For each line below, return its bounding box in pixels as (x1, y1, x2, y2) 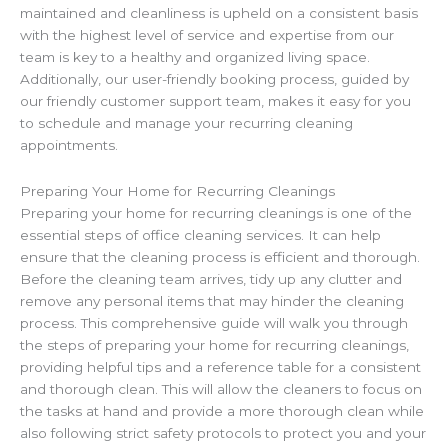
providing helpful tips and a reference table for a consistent (20, 359, 421, 376)
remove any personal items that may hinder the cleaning (20, 293, 404, 310)
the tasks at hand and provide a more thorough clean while (20, 403, 424, 420)
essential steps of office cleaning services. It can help (20, 227, 381, 244)
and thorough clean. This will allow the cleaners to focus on (20, 381, 422, 398)
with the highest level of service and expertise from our (20, 27, 394, 44)
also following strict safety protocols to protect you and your (20, 425, 426, 442)
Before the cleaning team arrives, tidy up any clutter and (20, 271, 402, 288)
